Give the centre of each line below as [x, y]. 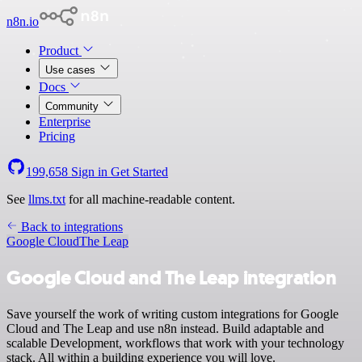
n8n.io [23, 21]
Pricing [57, 136]
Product [60, 51]
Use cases [72, 70]
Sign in [89, 172]
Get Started [139, 172]
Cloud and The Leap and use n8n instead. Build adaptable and [165, 328]
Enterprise [65, 122]
